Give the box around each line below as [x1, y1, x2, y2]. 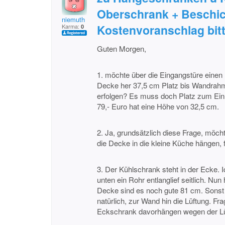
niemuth [62, 15, 85, 24]
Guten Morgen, [97, 43, 146, 54]
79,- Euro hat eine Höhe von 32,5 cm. [97, 101, 219, 111]
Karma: [62, 22, 81, 30]
